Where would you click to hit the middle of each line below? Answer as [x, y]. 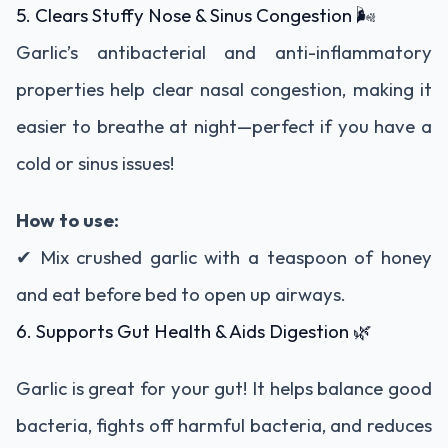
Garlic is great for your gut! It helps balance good [224, 387]
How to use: [67, 219]
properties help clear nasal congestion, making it [224, 88]
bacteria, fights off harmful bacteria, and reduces [224, 424]
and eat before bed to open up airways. [181, 293]
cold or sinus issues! [95, 162]
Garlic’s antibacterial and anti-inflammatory [224, 51]
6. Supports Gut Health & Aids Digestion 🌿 [194, 330]
